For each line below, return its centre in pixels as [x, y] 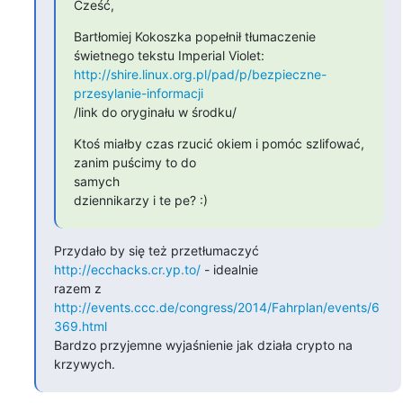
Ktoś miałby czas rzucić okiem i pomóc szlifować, [219, 143]
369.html [80, 326]
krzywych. [84, 363]
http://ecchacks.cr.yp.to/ [127, 269]
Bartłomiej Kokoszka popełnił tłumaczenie [194, 36]
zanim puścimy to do [134, 162]
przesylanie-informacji [138, 93]
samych [96, 181]
